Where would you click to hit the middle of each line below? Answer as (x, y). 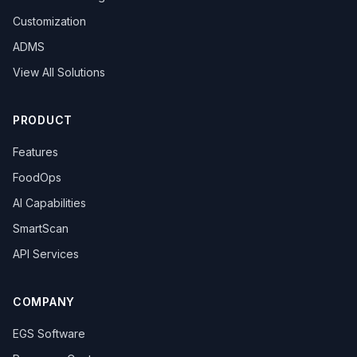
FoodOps (37, 177)
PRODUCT (43, 120)
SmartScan (41, 228)
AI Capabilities (49, 203)
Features (35, 152)
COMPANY (44, 302)
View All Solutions (59, 72)
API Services (46, 254)
